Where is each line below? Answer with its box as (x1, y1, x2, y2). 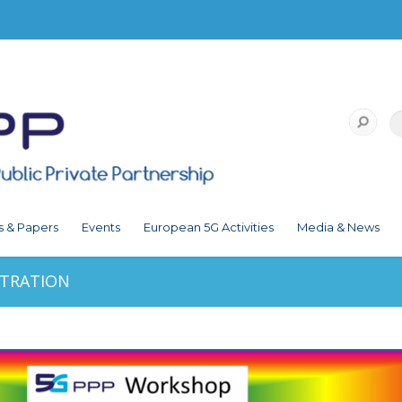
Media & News (297, 220, 380, 235)
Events (82, 220, 120, 235)
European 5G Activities (144, 220, 274, 235)
